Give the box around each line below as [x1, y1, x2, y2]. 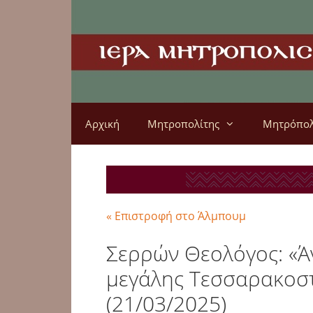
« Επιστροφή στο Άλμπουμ [106, 208, 246, 224]
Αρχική [85, 117, 119, 131]
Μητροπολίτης [147, 117, 219, 131]
